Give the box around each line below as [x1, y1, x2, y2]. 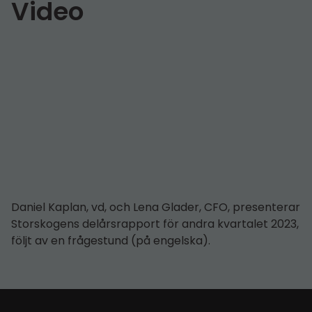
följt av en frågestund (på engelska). [11, 232, 210, 249]
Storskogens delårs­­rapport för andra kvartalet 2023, [11, 215, 299, 232]
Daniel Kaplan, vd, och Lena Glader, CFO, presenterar [11, 198, 300, 215]
